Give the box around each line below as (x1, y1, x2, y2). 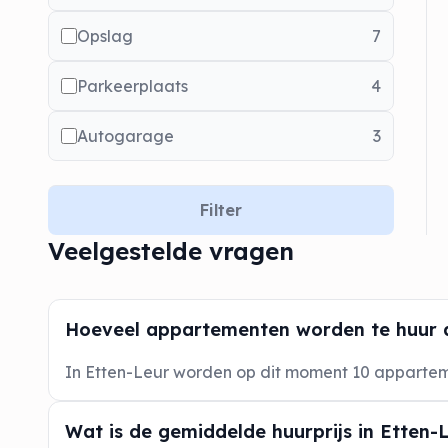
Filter (199, 200, 242, 221)
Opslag (77, 25, 133, 46)
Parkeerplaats (77, 75, 188, 96)
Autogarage (77, 125, 174, 146)
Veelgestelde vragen (48, 235, 294, 266)
